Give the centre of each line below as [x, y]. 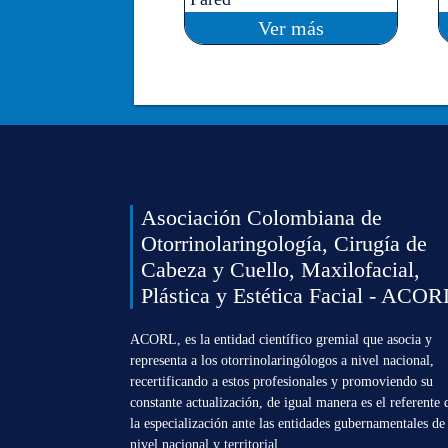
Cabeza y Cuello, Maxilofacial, [281, 269]
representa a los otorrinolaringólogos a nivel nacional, [282, 360]
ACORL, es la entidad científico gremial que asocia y [281, 339]
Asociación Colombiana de [262, 217]
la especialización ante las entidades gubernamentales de [288, 423]
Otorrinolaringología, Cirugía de [284, 243]
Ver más [291, 27]
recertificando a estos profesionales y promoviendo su [282, 381]
